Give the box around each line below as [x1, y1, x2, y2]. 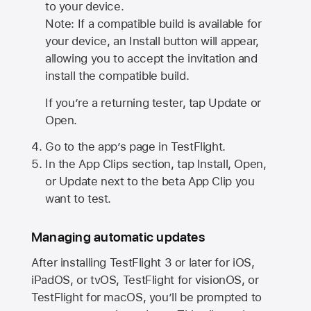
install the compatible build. [44, 68, 190, 83]
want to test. [44, 192, 112, 206]
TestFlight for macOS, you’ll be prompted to [31, 290, 262, 305]
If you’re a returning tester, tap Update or [44, 95, 261, 110]
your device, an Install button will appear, [44, 33, 259, 48]
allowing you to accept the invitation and [44, 51, 258, 65]
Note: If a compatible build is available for [44, 16, 262, 31]
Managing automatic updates [31, 228, 205, 245]
